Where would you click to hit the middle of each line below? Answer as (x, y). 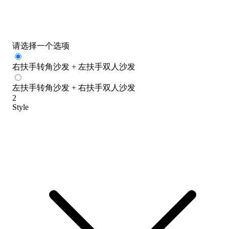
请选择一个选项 (41, 45)
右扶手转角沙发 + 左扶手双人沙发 (74, 66)
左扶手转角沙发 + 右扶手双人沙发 (74, 87)
